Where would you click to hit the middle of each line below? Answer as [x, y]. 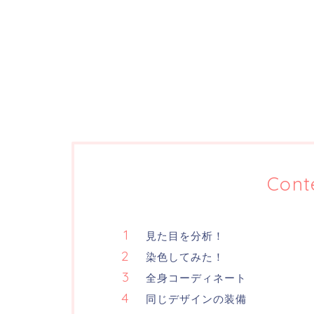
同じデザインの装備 [196, 299]
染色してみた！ [185, 257]
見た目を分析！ [185, 236]
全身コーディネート [196, 278]
